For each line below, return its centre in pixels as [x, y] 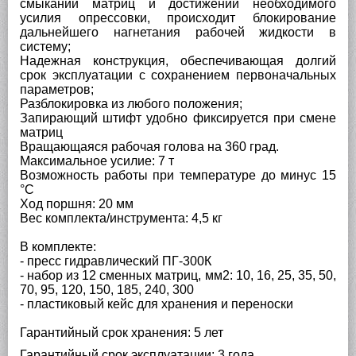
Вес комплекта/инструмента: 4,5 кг [121, 218]
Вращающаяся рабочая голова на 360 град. [149, 147]
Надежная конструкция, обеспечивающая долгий [178, 61]
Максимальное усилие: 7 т [97, 161]
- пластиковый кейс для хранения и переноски [157, 304]
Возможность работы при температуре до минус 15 [178, 175]
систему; [45, 46]
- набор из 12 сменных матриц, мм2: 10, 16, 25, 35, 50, [178, 275]
